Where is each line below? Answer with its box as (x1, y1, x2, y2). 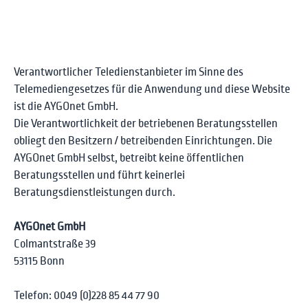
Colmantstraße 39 (14, 237, 96, 250)
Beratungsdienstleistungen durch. (14, 186, 175, 199)
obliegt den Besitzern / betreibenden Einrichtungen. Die (14, 134, 272, 147)
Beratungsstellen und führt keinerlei (14, 168, 185, 181)
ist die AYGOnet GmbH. (14, 100, 118, 113)
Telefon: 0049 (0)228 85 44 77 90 (14, 289, 159, 302)
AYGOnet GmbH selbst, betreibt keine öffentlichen (14, 151, 244, 164)
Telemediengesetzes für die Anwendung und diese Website (14, 82, 290, 96)
